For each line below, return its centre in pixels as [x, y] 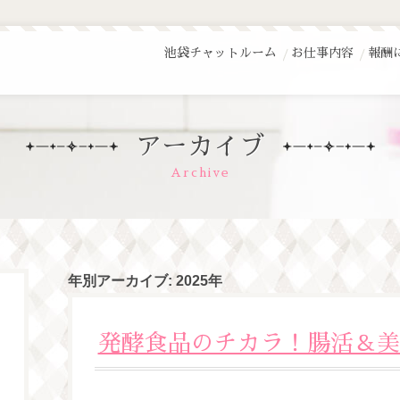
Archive [200, 173]
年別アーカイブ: [122, 281]
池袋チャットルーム [221, 53]
